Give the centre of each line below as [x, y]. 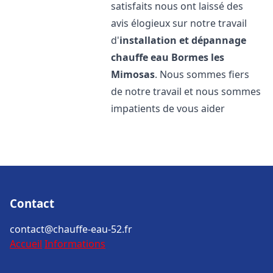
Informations [75, 244]
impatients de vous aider [168, 108]
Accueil [26, 244]
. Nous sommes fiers [202, 74]
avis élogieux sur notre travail [179, 23]
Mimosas [133, 74]
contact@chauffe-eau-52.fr [71, 229]
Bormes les [198, 57]
